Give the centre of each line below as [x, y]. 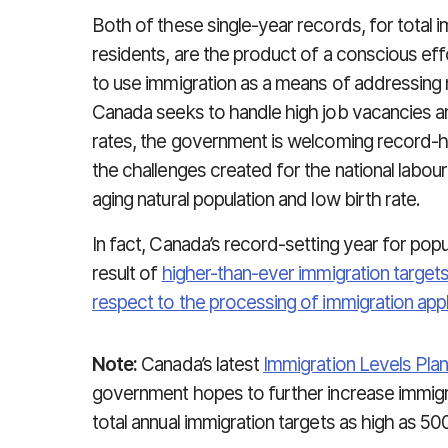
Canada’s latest [200, 364]
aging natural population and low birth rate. [256, 199]
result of [127, 273]
